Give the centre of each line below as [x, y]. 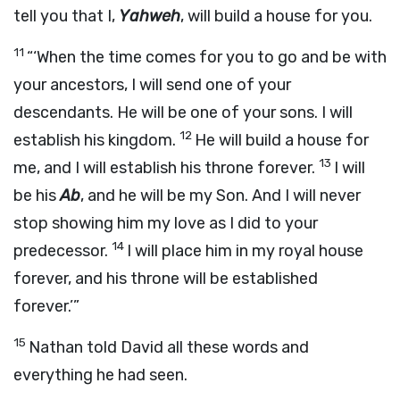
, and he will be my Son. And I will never [221, 196]
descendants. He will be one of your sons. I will [183, 112]
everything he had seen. [100, 375]
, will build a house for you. [276, 16]
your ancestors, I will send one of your [152, 85]
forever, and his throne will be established [166, 279]
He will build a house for [282, 140]
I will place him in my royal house [245, 251]
